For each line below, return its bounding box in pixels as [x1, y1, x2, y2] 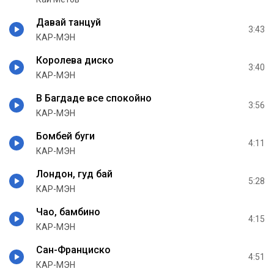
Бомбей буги [36, 130, 95, 142]
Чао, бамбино [36, 206, 100, 218]
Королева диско [36, 54, 114, 66]
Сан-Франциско [36, 243, 111, 256]
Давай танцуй [36, 16, 101, 28]
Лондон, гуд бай [36, 168, 113, 180]
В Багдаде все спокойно [36, 92, 152, 104]
